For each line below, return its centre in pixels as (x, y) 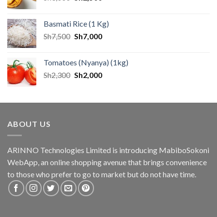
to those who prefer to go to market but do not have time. (102, 174)
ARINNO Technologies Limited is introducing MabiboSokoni (108, 150)
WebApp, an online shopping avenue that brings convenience (107, 162)
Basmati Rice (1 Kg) (76, 23)
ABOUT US (29, 124)
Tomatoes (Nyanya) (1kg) (86, 62)
